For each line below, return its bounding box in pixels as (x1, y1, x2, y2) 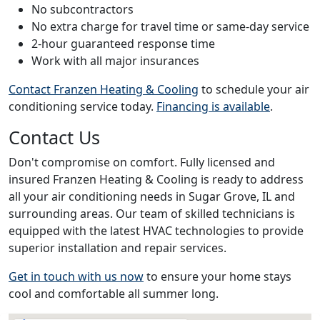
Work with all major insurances (31, 52, 199, 69)
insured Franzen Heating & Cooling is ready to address (9, 171, 304, 187)
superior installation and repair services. (9, 239, 226, 256)
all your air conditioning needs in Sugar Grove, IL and (9, 188, 295, 204)
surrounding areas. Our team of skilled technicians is (9, 205, 295, 221)
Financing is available (156, 98, 270, 114)
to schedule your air (199, 81, 309, 97)
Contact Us (9, 124, 100, 149)
